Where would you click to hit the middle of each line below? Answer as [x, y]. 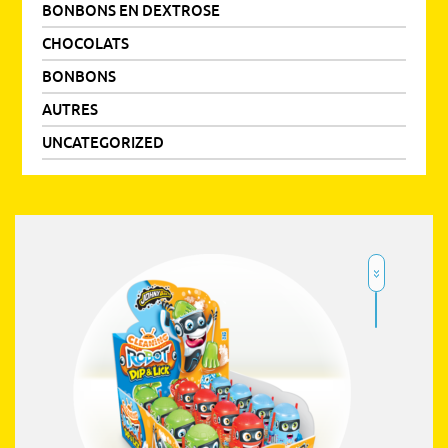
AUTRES [70, 109]
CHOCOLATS [86, 43]
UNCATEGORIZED [103, 142]
